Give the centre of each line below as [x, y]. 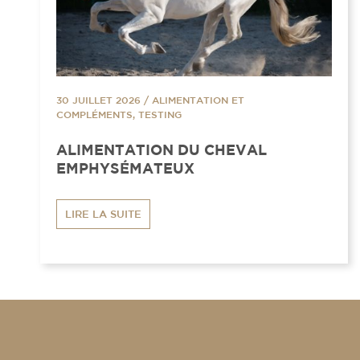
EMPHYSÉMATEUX [125, 168]
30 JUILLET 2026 [98, 99]
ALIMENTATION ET [198, 99]
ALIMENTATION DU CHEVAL [162, 149]
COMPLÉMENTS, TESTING [119, 114]
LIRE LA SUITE [103, 214]
